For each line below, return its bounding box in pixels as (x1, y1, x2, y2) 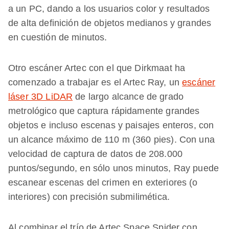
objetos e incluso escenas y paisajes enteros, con (8, 120, 214, 130)
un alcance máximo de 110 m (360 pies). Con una (8, 134, 215, 145)
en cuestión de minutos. (8, 32, 107, 42)
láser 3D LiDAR (8, 91, 73, 102)
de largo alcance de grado (73, 91, 184, 102)
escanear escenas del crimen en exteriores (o (8, 177, 198, 188)
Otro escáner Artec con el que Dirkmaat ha (8, 62, 186, 73)
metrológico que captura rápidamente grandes (8, 105, 200, 116)
